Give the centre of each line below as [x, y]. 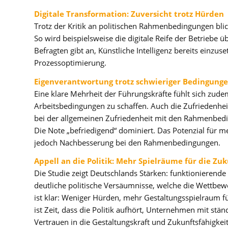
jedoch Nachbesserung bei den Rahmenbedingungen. [127, 142]
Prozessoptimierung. [70, 62]
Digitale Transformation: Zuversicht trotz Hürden [129, 13]
